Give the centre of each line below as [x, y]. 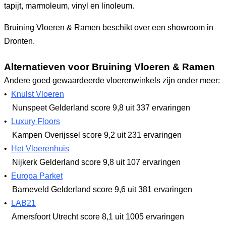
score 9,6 [109, 189]
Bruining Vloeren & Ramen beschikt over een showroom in [109, 27]
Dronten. [19, 41]
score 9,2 [99, 135]
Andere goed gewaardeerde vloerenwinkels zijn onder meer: [112, 80]
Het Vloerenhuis [40, 148]
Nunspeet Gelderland [50, 107]
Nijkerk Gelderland [46, 162]
